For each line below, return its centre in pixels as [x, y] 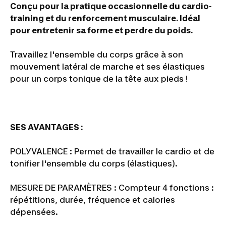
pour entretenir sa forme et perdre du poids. [101, 30]
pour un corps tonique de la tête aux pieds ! [99, 79]
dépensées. [34, 212]
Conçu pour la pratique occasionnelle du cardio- [111, 6]
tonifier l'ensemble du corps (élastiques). [94, 163]
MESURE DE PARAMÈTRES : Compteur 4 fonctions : [112, 188]
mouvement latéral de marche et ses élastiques [107, 67]
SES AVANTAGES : [46, 127]
